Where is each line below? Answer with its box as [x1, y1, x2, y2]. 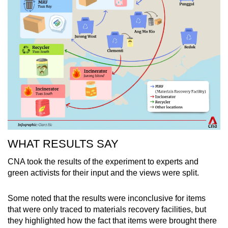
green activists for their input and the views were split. [8, 168, 201, 178]
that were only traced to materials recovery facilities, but [8, 205, 206, 214]
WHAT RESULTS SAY [8, 137, 119, 151]
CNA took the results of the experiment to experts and [8, 157, 198, 166]
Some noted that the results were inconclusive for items [8, 194, 206, 203]
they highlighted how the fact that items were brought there [8, 216, 217, 225]
